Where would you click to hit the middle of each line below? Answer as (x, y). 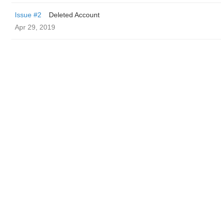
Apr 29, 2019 (35, 27)
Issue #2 (28, 15)
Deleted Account (74, 15)
